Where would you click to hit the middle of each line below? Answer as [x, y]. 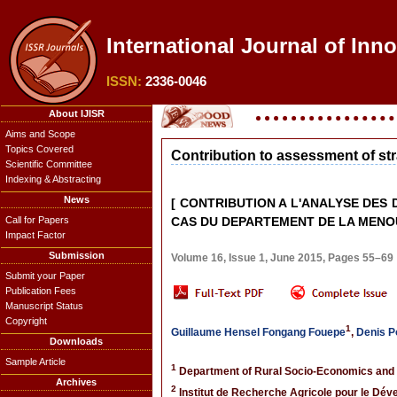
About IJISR [76, 113]
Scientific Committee [49, 164]
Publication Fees [41, 291]
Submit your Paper [45, 276]
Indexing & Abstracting [53, 179]
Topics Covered [39, 149]
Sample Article [35, 362]
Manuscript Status [44, 306]
